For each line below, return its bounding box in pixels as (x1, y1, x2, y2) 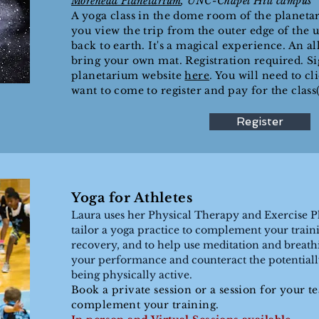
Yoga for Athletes (71, 190, 193, 206)
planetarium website (71, 69, 185, 82)
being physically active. (71, 268, 192, 281)
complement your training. (71, 298, 219, 311)
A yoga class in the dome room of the (71, 9, 275, 22)
